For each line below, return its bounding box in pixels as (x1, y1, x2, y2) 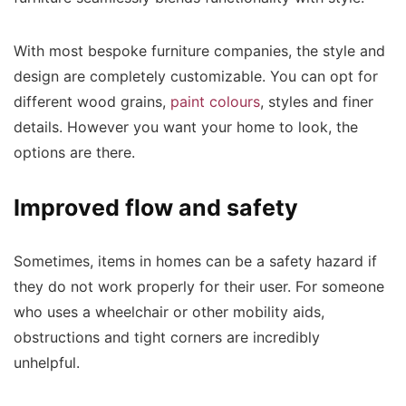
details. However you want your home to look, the (14, 119, 358, 136)
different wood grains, (14, 93, 170, 111)
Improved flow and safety (14, 194, 304, 221)
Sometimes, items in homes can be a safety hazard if (14, 253, 377, 270)
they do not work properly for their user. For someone (14, 278, 384, 295)
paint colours (170, 93, 260, 111)
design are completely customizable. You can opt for (14, 68, 378, 85)
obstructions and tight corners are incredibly (14, 329, 320, 346)
